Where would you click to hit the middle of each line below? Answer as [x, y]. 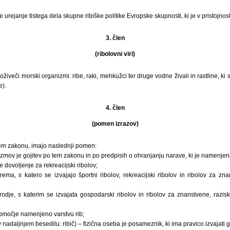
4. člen [115, 108]
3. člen [115, 38]
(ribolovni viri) [115, 54]
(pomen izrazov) [115, 123]
